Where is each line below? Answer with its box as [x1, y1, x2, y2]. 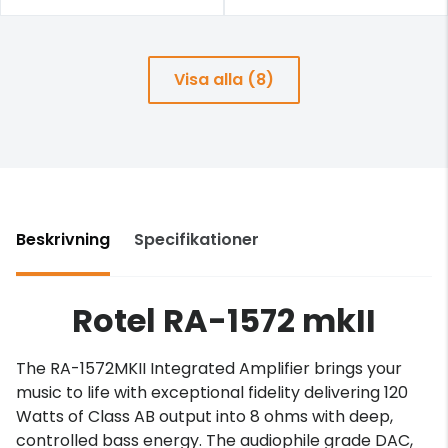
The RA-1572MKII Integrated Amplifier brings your [16, 356, 402, 380]
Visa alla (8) [174, 67, 274, 91]
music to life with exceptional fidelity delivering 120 [16, 380, 408, 404]
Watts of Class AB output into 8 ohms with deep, [16, 404, 393, 428]
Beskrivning [16, 227, 110, 251]
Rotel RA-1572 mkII [72, 297, 376, 343]
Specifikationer [134, 227, 259, 251]
